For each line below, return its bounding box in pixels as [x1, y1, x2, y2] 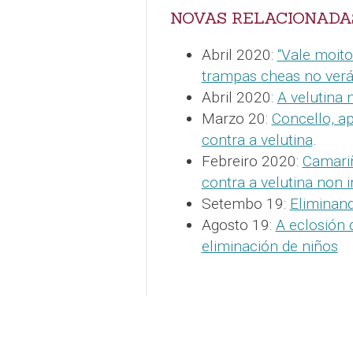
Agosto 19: [201, 215, 276, 234]
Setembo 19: [201, 194, 290, 213]
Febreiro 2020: [201, 151, 303, 170]
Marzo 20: [201, 109, 272, 128]
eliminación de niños [201, 236, 338, 255]
